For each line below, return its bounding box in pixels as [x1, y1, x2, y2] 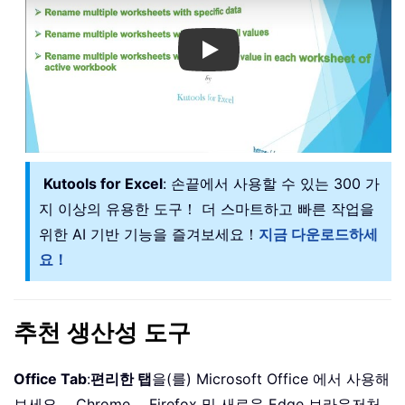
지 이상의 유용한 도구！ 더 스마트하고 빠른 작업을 [39, 199, 374, 218]
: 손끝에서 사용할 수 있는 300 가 [163, 174, 380, 193]
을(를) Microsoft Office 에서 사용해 [152, 369, 390, 388]
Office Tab [14, 369, 87, 388]
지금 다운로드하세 [259, 224, 378, 243]
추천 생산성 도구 [14, 316, 191, 349]
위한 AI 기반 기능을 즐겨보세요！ [39, 224, 259, 243]
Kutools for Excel [43, 174, 163, 193]
